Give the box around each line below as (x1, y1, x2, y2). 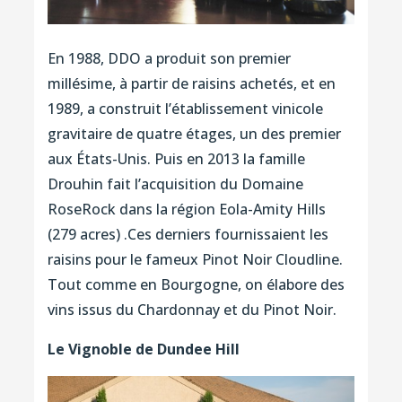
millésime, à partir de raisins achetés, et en (47, 74, 336, 94)
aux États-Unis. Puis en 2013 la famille (47, 149, 305, 170)
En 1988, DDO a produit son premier (47, 48, 291, 69)
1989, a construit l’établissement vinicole (47, 99, 323, 119)
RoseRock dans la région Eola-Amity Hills (47, 199, 326, 220)
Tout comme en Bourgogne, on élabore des (47, 275, 345, 295)
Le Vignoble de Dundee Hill (47, 339, 240, 360)
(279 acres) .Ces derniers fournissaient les (47, 224, 328, 245)
